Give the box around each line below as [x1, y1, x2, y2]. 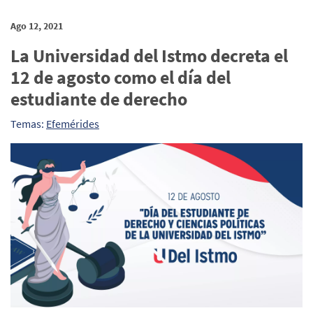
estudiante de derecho [10, 87, 187, 110]
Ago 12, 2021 [10, 20, 63, 32]
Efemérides [46, 117, 99, 131]
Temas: [10, 117, 46, 131]
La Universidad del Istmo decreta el [10, 44, 288, 67]
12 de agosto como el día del [10, 66, 231, 89]
